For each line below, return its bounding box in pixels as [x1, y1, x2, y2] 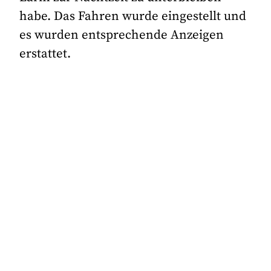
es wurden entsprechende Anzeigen [19, 27, 224, 43]
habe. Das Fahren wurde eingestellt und [19, 8, 247, 24]
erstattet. [19, 45, 71, 62]
